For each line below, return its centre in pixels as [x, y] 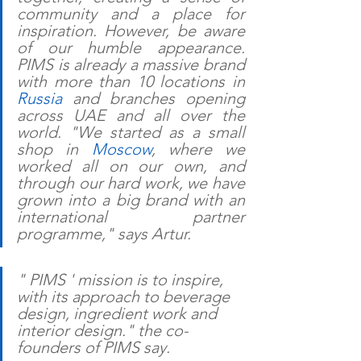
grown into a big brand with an [131, 200]
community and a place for [131, 14]
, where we [198, 149]
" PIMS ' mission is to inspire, [122, 280]
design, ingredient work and [119, 313]
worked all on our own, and [131, 166]
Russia [39, 98]
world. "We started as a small [131, 132]
